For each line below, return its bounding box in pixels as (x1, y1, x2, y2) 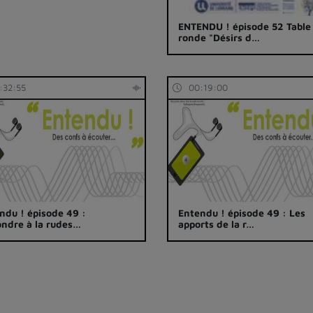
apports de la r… (178, 217, 255, 230)
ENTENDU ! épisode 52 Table (178, 20, 312, 33)
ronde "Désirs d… (178, 31, 261, 44)
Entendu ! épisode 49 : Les (178, 206, 306, 219)
